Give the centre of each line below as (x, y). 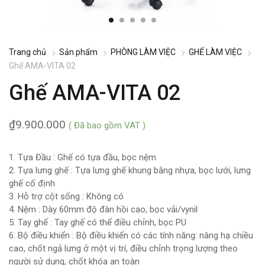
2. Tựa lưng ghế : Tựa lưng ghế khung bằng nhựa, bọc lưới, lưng (130, 170)
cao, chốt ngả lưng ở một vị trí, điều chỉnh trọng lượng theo (123, 248)
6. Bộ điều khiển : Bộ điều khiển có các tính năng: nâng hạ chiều (131, 235)
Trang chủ (28, 52)
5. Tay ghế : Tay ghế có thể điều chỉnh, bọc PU (98, 222)
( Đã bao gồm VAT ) (107, 125)
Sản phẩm (78, 52)
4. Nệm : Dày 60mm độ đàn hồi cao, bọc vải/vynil (103, 209)
